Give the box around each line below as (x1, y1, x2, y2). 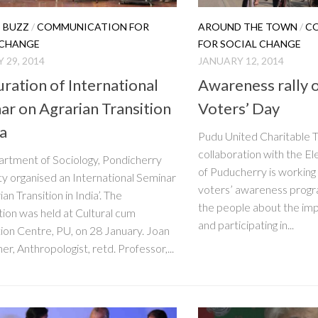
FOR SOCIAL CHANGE (198, 38, 301, 50)
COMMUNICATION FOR (37, 21, 149, 33)
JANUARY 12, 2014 (198, 55, 284, 67)
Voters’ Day (198, 98, 280, 118)
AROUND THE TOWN (198, 21, 297, 33)
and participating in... (198, 217, 294, 231)
